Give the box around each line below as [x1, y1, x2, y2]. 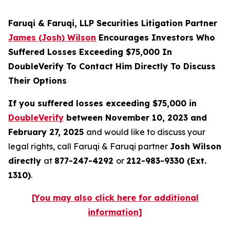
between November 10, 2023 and [64, 112, 207, 123]
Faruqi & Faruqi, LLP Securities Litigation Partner [8, 18, 217, 28]
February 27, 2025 [8, 127, 86, 137]
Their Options [8, 75, 67, 86]
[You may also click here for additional [31, 193, 199, 203]
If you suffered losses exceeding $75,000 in [8, 98, 197, 108]
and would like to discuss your [86, 127, 205, 137]
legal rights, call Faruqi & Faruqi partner [8, 141, 170, 151]
